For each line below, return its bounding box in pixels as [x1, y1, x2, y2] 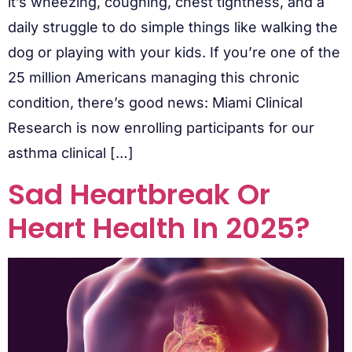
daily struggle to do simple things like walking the [8, 19, 338, 36]
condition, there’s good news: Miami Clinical [8, 94, 302, 112]
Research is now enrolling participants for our [8, 119, 314, 137]
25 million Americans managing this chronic [8, 69, 299, 86]
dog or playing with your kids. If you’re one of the [8, 44, 340, 61]
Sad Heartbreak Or [8, 174, 270, 214]
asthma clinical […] [8, 145, 134, 162]
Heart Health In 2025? [8, 207, 310, 248]
